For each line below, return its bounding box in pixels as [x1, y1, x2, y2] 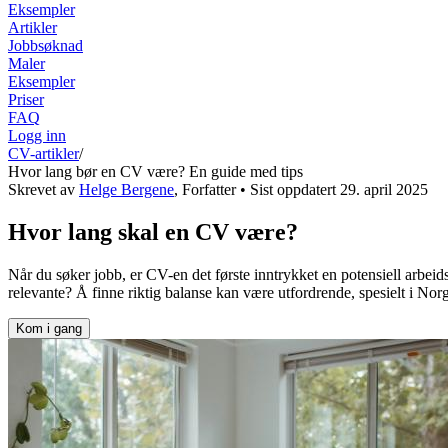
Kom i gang [16, 320, 82, 336]
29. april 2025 [340, 180, 428, 198]
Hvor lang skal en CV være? [8, 218, 298, 245]
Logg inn [8, 126, 66, 144]
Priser [8, 90, 44, 108]
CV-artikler [8, 144, 79, 162]
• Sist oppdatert [236, 180, 340, 198]
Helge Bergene [79, 180, 174, 198]
